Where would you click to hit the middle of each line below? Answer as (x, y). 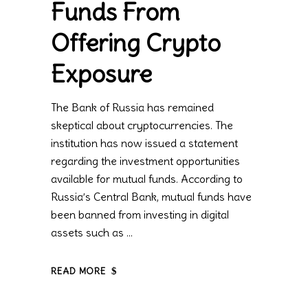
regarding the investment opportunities (145, 161)
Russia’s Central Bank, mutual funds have (151, 197)
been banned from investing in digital (140, 215)
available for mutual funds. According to (147, 179)
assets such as (89, 233)
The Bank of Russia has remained (132, 108)
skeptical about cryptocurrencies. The (142, 125)
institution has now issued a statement (144, 143)
